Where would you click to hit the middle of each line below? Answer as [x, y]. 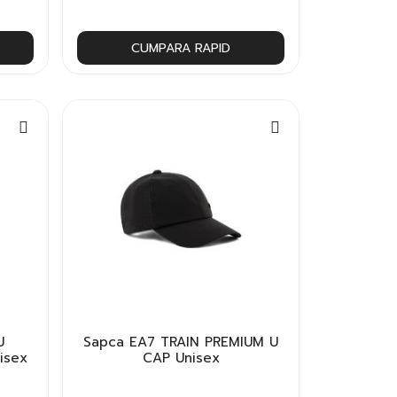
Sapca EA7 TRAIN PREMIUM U [181, 342]
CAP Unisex [181, 358]
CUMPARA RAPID [181, 48]
